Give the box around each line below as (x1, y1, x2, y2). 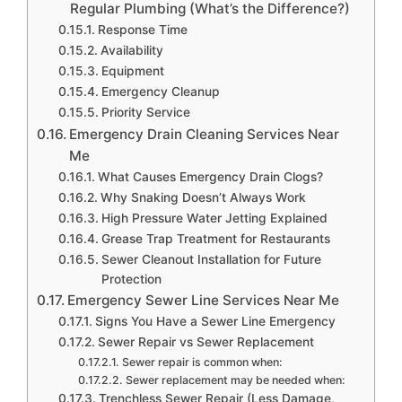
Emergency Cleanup (100, 83, 220, 99)
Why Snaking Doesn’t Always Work (100, 189, 306, 205)
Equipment (100, 63, 164, 78)
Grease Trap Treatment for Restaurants (100, 231, 330, 246)
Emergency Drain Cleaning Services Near (69, 125, 340, 143)
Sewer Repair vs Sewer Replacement (97, 334, 314, 349)
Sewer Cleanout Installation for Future (100, 251, 321, 267)
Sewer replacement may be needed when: (125, 372, 345, 387)
